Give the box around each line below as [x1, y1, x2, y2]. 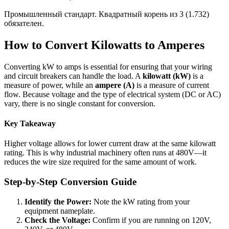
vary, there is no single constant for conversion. [4, 99, 155, 108]
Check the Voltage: [25, 215, 90, 224]
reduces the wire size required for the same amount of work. [4, 157, 197, 167]
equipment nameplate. [25, 206, 95, 215]
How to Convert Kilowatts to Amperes [4, 38, 204, 52]
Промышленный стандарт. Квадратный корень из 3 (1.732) [4, 10, 209, 19]
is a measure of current [134, 80, 209, 89]
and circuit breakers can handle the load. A [4, 71, 143, 80]
